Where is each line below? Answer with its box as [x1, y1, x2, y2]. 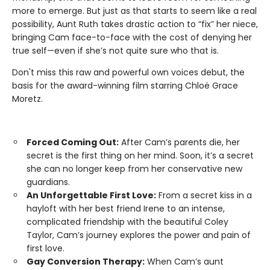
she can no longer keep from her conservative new [27, 163, 242, 175]
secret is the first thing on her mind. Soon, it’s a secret [27, 149, 254, 162]
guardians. [27, 176, 70, 189]
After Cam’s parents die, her [119, 136, 240, 149]
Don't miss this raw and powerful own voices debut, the [12, 66, 245, 79]
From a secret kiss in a [156, 189, 252, 202]
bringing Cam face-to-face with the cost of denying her [12, 31, 252, 44]
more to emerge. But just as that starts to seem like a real [12, 5, 257, 17]
